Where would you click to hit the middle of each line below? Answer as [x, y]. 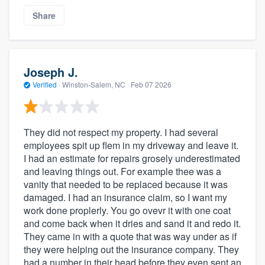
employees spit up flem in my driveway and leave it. [131, 145]
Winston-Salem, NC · [96, 85]
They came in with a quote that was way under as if [130, 236]
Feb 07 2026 [151, 85]
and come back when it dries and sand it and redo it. [132, 223]
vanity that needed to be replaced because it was [126, 184]
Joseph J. [51, 72]
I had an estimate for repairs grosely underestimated [132, 158]
